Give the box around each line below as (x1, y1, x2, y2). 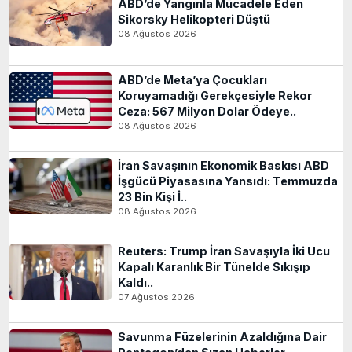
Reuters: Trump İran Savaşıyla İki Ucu (118, 244, 330, 258)
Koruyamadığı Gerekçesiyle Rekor (118, 88, 312, 102)
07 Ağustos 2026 (118, 291, 195, 302)
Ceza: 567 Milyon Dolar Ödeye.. (118, 104, 296, 118)
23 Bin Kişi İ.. (118, 189, 187, 203)
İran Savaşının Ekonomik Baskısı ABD (118, 158, 329, 172)
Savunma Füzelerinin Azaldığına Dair (118, 329, 327, 343)
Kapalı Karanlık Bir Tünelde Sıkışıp (118, 259, 310, 273)
